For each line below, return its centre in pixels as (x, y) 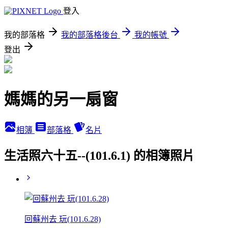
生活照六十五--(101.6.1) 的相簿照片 (99, 155)
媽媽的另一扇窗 (61, 99)
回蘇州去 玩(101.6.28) (63, 219)
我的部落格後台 (90, 35)
